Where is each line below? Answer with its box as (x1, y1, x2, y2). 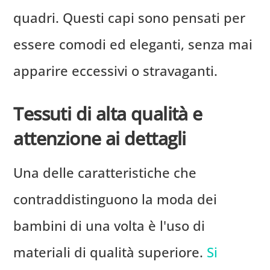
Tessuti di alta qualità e (13, 101, 202, 126)
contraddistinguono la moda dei (13, 190, 218, 209)
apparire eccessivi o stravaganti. (13, 61, 218, 80)
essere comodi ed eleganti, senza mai (13, 35, 253, 54)
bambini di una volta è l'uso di (13, 216, 206, 235)
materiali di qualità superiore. (13, 243, 207, 262)
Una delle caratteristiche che (13, 163, 197, 182)
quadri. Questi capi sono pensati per (13, 8, 246, 27)
